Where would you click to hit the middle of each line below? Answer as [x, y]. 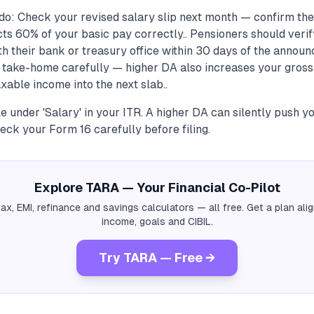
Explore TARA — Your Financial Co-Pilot [157, 187]
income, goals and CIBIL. [157, 221]
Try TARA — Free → [157, 258]
